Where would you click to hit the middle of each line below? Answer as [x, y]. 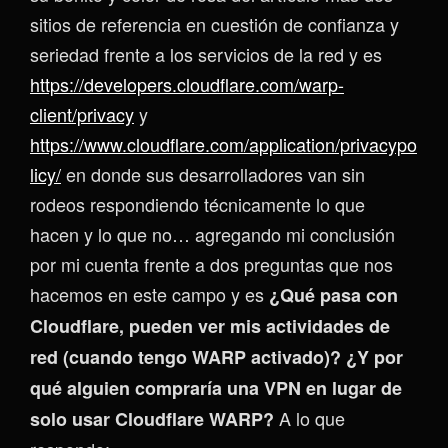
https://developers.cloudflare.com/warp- [187, 84]
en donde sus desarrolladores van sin [213, 174]
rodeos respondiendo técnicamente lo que [197, 204]
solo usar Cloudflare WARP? [152, 419]
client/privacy [82, 114]
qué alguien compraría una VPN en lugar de [216, 388]
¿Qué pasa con [333, 295]
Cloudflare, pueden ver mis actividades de [210, 326]
